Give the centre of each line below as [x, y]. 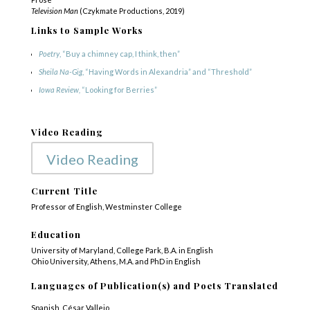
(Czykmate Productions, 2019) [131, 11]
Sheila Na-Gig [60, 72]
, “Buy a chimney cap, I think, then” [119, 54]
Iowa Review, [60, 90]
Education [56, 234]
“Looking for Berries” [120, 90]
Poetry [49, 54]
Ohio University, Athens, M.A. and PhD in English [116, 261]
